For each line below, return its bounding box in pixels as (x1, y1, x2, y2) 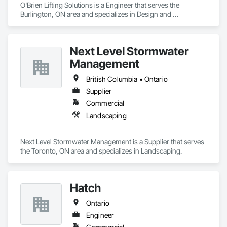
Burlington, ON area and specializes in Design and (20, 10, 171, 18)
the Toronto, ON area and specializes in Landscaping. (20, 146, 182, 155)
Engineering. (20, 19, 59, 27)
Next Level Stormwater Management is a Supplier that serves (20, 137, 204, 146)
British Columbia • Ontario (86, 74, 168, 83)
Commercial (86, 99, 125, 107)
